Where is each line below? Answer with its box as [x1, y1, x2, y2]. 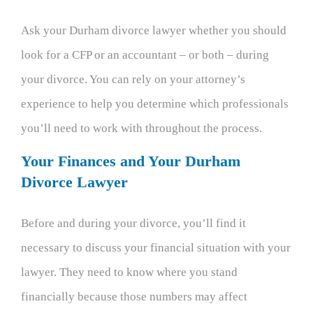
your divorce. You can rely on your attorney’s [21, 72, 245, 86]
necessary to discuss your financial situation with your [21, 240, 291, 254]
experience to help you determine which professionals [21, 96, 289, 110]
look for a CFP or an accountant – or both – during [21, 48, 269, 61]
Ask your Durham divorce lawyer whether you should [21, 23, 286, 37]
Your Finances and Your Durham [21, 152, 240, 170]
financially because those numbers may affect [21, 289, 247, 303]
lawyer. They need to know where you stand [21, 265, 238, 279]
